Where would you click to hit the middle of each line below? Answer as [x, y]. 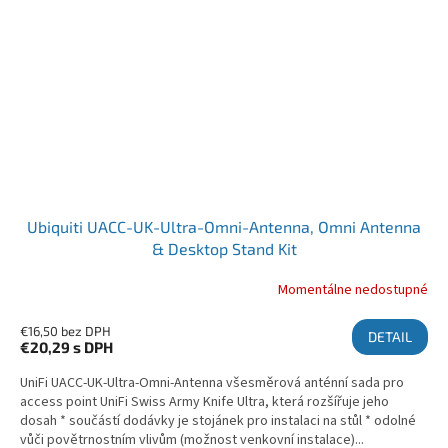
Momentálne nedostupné [353, 289]
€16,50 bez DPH [65, 331]
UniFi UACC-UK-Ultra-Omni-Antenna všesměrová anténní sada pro [212, 383]
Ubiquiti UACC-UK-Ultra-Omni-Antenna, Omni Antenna [224, 227]
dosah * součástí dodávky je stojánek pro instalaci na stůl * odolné [218, 421]
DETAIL [390, 337]
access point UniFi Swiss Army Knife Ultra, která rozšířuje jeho [204, 402]
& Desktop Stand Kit [224, 249]
